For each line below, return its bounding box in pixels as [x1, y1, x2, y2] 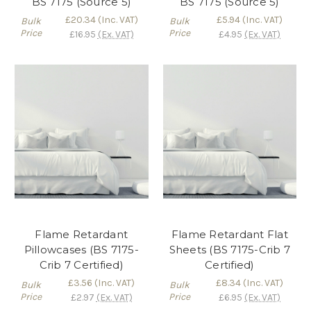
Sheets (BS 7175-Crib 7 [169, 243, 290, 257]
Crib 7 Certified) [39, 258, 124, 272]
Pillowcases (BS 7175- [24, 243, 139, 257]
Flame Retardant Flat [171, 228, 288, 242]
